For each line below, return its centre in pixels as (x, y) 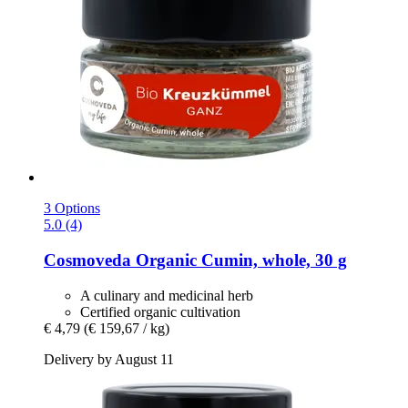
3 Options (72, 209)
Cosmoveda (87, 260)
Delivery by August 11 (109, 359)
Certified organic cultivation (160, 311)
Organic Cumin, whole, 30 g (239, 260)
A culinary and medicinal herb (167, 295)
